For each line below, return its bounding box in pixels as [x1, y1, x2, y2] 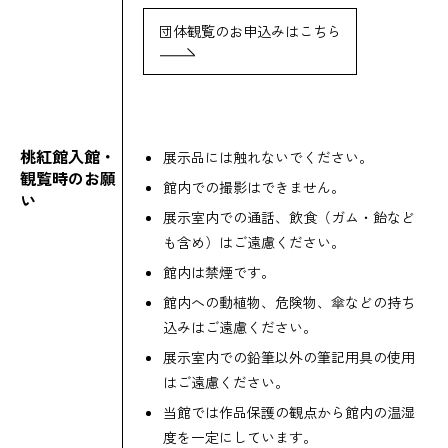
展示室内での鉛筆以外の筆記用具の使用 [163, 346, 415, 367]
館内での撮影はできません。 [163, 176, 345, 197]
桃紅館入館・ [20, 143, 116, 168]
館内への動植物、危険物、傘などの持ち [163, 291, 415, 312]
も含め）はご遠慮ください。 [163, 231, 345, 252]
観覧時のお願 [20, 165, 116, 190]
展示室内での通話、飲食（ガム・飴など [163, 206, 415, 227]
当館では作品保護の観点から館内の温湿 [163, 401, 415, 422]
